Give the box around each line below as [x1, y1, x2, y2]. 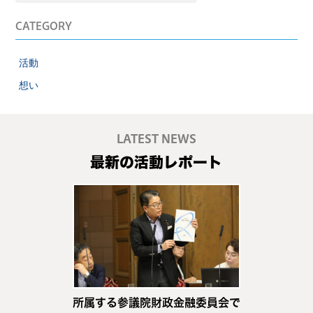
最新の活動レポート [90, 154, 223, 170]
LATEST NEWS [117, 134, 196, 146]
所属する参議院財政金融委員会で [73, 296, 241, 309]
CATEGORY [15, 21, 73, 33]
